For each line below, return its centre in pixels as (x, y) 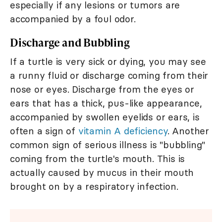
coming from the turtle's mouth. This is (98, 159)
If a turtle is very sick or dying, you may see (108, 62)
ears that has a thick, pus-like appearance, (106, 103)
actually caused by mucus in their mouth (102, 173)
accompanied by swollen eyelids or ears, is (105, 117)
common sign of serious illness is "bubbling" (108, 145)
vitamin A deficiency (123, 131)
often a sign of (44, 131)
